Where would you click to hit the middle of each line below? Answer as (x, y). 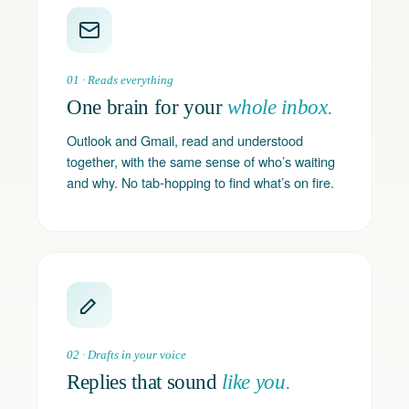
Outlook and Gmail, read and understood (185, 140)
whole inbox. (280, 107)
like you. (257, 382)
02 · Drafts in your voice (126, 355)
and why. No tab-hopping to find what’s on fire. (200, 182)
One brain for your (147, 107)
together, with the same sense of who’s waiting (201, 161)
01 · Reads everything (120, 80)
